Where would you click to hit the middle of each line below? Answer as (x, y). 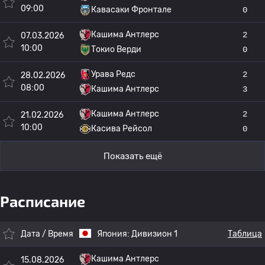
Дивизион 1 (154, 234)
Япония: (114, 234)
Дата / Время (47, 234)
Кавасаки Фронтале (131, 10)
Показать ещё (132, 156)
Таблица (245, 234)
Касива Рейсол (122, 129)
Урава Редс (113, 74)
